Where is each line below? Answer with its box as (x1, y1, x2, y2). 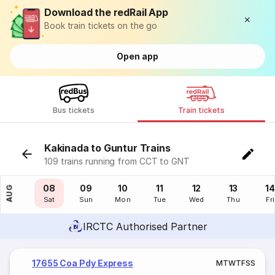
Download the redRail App (44, 6, 168, 18)
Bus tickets (52, 106, 95, 115)
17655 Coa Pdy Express (32, 258, 134, 268)
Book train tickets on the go (44, 20, 157, 31)
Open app (117, 51, 158, 61)
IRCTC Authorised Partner (82, 220, 207, 233)
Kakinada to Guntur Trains (44, 142, 171, 154)
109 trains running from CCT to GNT (44, 156, 190, 166)
